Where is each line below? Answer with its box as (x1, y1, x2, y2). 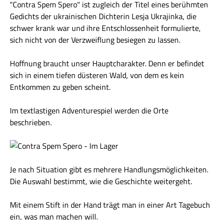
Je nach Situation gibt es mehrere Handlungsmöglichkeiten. (10, 164, 208, 175)
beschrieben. (10, 116, 54, 128)
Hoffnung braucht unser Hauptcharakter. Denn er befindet (10, 57, 204, 69)
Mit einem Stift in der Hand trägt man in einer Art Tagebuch (10, 199, 210, 211)
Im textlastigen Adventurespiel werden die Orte (10, 105, 168, 116)
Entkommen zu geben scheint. (10, 81, 110, 93)
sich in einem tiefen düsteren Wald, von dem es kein (10, 69, 184, 81)
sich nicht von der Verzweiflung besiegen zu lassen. (10, 34, 180, 46)
